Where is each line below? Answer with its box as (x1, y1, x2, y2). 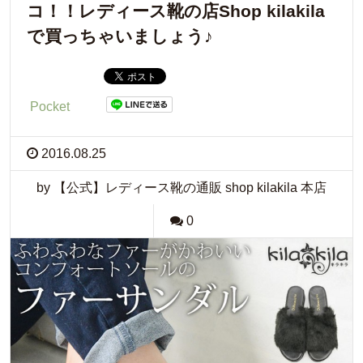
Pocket (30, 100, 70, 113)
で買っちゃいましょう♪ (27, 27, 213, 45)
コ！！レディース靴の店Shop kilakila (27, 2, 325, 20)
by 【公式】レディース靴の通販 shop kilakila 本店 (36, 181, 327, 194)
